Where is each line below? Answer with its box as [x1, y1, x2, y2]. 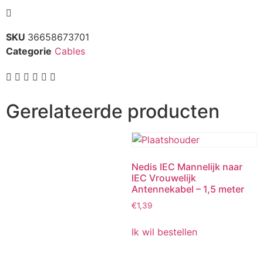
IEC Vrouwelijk [131, 172, 196, 184]
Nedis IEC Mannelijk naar [131, 161, 242, 173]
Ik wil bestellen [131, 226, 197, 238]
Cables [55, 45, 85, 58]
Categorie [6, 45, 52, 58]
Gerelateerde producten [6, 100, 220, 123]
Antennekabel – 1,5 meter [131, 183, 244, 195]
